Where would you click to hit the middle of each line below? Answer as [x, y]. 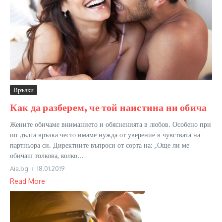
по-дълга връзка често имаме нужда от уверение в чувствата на [105, 134]
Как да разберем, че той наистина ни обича [109, 107]
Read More [28, 181]
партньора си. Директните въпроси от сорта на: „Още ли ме [100, 145]
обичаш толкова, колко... [47, 155]
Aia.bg [19, 168]
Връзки [24, 89]
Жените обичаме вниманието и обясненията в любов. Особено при [111, 124]
